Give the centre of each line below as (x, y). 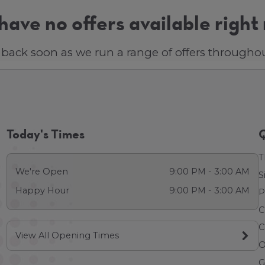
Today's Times (45, 135)
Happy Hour (43, 191)
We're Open (42, 171)
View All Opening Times (67, 235)
